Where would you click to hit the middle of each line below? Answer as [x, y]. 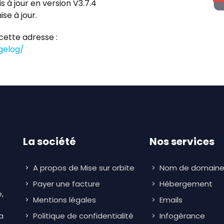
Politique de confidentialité [83, 216]
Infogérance [183, 216]
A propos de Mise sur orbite [84, 168]
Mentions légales [64, 200]
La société [49, 142]
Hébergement [187, 184]
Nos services [182, 142]
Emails [172, 200]
